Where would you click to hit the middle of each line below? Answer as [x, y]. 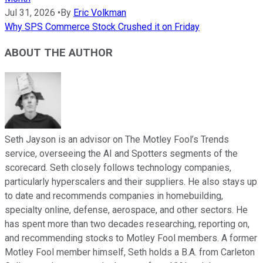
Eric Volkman [100, 12]
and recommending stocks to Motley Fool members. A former [131, 238]
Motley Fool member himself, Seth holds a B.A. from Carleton [130, 252]
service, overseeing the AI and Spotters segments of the [121, 154]
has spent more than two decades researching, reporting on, [127, 224]
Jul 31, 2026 [30, 12]
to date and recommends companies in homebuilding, [114, 196]
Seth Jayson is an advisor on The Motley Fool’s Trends [117, 140]
